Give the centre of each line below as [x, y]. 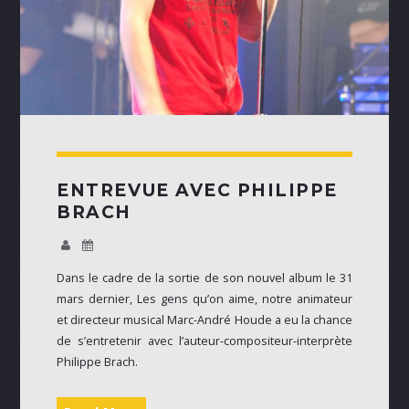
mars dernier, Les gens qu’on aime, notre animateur [204, 299]
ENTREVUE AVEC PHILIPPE [197, 190]
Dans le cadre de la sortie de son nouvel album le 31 [204, 278]
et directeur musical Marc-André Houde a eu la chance [204, 320]
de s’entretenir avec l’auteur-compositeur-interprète [204, 341]
